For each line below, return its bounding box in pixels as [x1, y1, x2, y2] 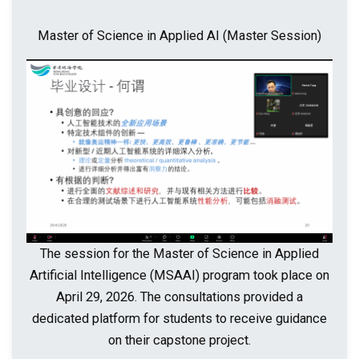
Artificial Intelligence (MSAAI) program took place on [30, 268, 329, 284]
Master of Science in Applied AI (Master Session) [38, 28, 321, 44]
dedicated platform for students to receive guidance [32, 311, 327, 327]
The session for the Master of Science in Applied [40, 246, 319, 262]
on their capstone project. [108, 333, 251, 349]
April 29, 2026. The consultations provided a [56, 289, 303, 305]
